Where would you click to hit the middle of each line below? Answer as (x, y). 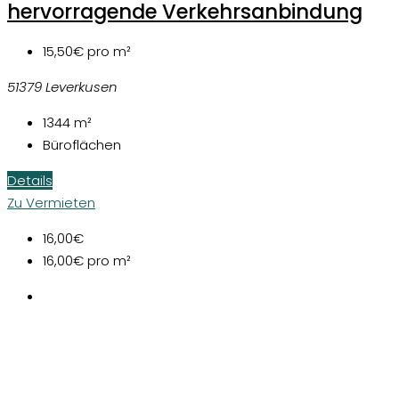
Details (30, 180)
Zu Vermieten (51, 202)
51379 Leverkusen (62, 86)
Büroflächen (82, 144)
